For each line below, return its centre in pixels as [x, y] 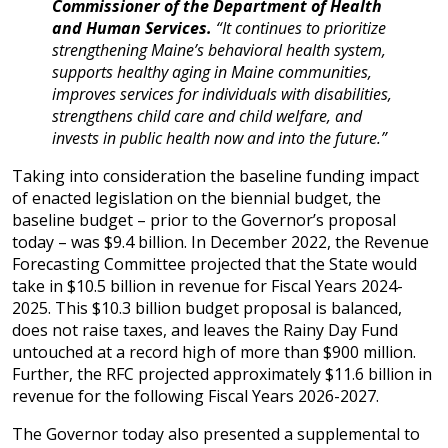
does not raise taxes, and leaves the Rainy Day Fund [205, 330]
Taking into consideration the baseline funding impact [215, 176]
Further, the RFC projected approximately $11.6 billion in [222, 374]
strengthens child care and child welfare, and [207, 116]
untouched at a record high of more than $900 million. [214, 352]
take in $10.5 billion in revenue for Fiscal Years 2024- [207, 286]
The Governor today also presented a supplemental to [216, 434]
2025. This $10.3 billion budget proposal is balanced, [207, 308]
